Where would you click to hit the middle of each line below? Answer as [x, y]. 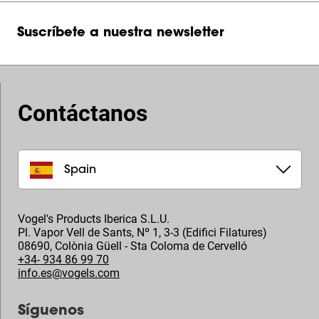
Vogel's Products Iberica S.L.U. [94, 219]
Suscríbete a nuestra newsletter [121, 33]
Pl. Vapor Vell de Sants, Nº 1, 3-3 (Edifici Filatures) [142, 232]
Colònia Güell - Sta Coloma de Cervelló [151, 246]
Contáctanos [83, 113]
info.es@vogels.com [69, 273]
